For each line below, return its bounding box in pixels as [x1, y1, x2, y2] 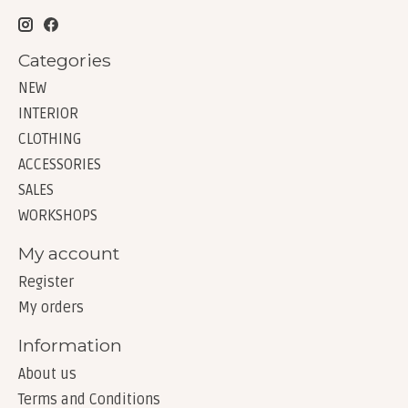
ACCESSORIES [18, 156, 101, 175]
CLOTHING [18, 130, 82, 149]
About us [18, 364, 76, 383]
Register [18, 273, 74, 292]
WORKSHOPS [18, 207, 97, 226]
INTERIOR [18, 105, 78, 124]
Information [18, 334, 122, 357]
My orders [18, 299, 84, 318]
